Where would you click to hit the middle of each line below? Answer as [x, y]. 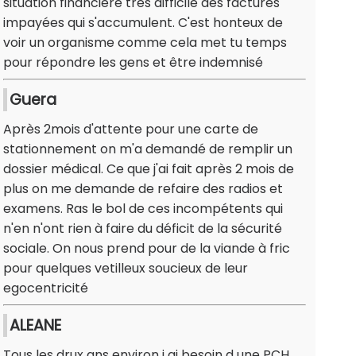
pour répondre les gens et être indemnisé [133, 63]
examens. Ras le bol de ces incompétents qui [143, 209]
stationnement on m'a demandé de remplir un [148, 149]
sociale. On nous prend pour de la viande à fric [147, 249]
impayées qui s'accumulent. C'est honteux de [143, 23]
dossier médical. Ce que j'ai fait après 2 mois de [149, 169]
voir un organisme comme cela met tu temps [145, 43]
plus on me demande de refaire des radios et [143, 189]
